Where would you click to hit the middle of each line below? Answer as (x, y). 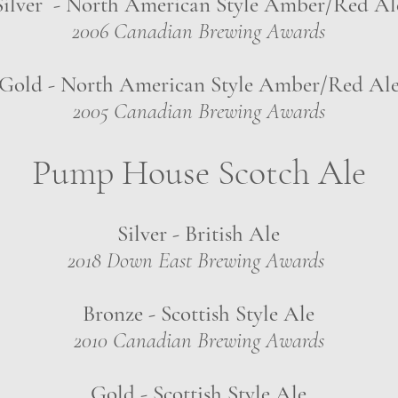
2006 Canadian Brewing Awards (199, 31)
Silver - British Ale (199, 234)
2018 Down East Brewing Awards (199, 260)
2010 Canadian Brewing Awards (199, 340)
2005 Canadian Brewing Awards (199, 111)
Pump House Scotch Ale (199, 172)
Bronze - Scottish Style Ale (199, 314)
